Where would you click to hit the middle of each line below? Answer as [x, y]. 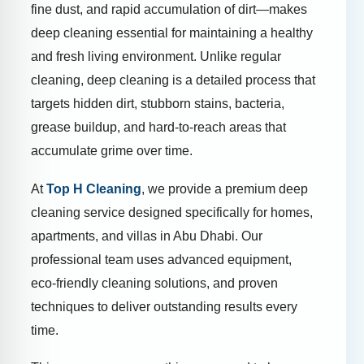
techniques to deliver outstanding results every [164, 306]
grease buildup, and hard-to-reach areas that [158, 128]
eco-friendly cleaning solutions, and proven [154, 283]
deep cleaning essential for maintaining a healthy [172, 33]
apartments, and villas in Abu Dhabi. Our [147, 236]
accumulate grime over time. [112, 151]
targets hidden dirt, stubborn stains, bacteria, [158, 104]
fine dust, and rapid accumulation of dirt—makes [169, 10]
